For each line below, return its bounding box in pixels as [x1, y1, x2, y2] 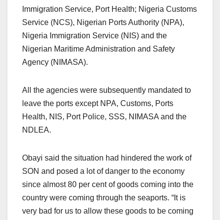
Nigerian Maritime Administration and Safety [22, 44, 175, 53]
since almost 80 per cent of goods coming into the [22, 180, 193, 189]
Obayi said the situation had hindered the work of [22, 153, 192, 162]
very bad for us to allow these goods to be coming [22, 206, 193, 215]
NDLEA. [22, 125, 51, 134]
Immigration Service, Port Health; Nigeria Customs [22, 4, 197, 13]
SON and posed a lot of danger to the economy [22, 166, 185, 175]
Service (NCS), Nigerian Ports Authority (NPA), [22, 18, 184, 27]
